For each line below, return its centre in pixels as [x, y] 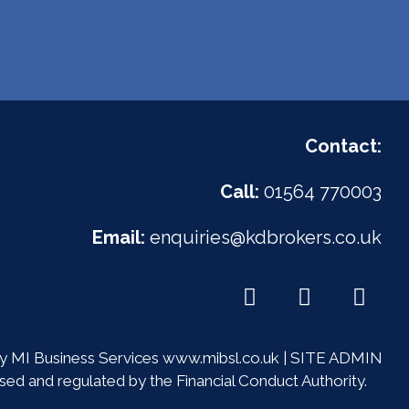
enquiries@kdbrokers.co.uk [263, 238]
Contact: [343, 147]
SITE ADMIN [336, 358]
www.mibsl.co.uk [221, 358]
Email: [119, 238]
